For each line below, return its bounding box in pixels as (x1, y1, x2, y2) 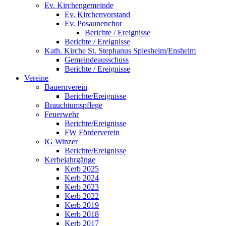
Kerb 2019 (65, 200, 99, 209)
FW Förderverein (65, 128, 120, 137)
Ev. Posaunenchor (65, 19, 122, 28)
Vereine (24, 73, 48, 82)
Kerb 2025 (65, 164, 99, 173)
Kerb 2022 (65, 191, 99, 200)
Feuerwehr (44, 109, 79, 119)
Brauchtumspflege (44, 100, 102, 109)
